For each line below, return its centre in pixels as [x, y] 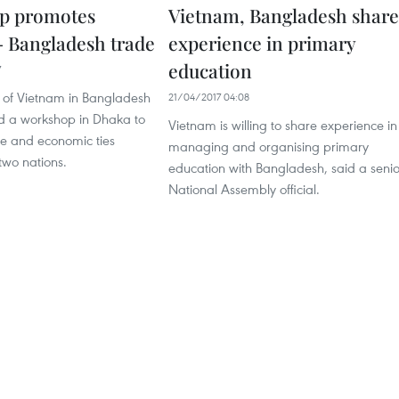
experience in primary [262, 43]
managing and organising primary [269, 146]
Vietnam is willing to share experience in [283, 125]
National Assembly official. [244, 189]
